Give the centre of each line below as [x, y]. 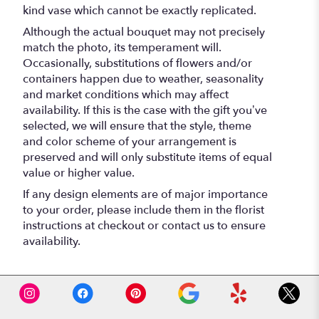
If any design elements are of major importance [145, 195]
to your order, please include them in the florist [143, 210]
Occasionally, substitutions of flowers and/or [137, 64]
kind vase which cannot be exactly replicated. [140, 11]
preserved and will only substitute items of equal [147, 158]
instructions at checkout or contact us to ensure [144, 226]
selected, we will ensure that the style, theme [137, 126]
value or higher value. [79, 173]
